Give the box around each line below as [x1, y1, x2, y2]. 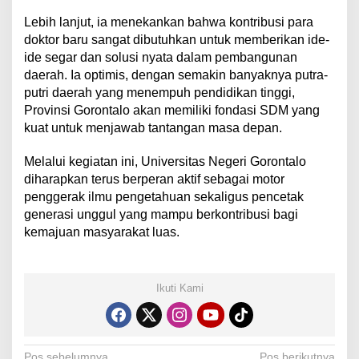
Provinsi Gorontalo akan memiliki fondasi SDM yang [24, 103, 320, 117]
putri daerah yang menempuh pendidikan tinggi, [24, 85, 295, 99]
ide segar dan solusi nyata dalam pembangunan [24, 50, 297, 64]
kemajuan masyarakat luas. [24, 224, 179, 239]
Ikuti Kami [155, 281, 204, 294]
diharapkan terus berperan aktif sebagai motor [24, 171, 284, 186]
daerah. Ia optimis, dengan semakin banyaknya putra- [24, 67, 328, 82]
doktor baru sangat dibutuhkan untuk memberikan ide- [24, 32, 329, 46]
